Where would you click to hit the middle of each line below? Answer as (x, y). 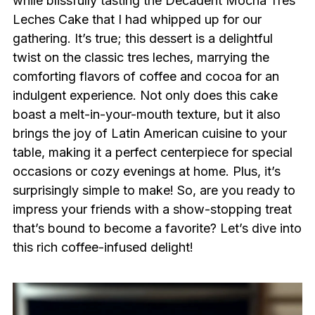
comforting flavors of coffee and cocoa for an (146, 76)
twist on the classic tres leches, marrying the (141, 57)
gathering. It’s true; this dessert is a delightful (142, 38)
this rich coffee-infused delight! (103, 247)
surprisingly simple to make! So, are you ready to (154, 190)
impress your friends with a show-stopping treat (152, 209)
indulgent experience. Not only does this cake (145, 95)
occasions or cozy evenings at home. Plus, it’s (146, 171)
